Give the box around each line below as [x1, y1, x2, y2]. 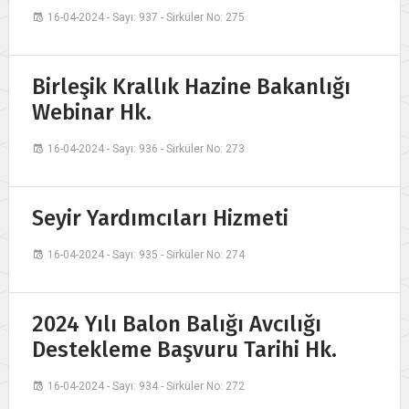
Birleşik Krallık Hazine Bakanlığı [32, 74, 351, 100]
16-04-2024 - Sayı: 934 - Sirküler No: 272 [47, 380, 245, 393]
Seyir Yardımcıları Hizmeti [32, 205, 288, 232]
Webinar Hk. [32, 100, 152, 126]
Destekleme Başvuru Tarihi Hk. [32, 337, 337, 363]
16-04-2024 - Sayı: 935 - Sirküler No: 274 [47, 248, 245, 262]
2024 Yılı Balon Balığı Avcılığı [32, 311, 321, 338]
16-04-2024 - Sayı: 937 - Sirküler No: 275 [47, 11, 245, 25]
